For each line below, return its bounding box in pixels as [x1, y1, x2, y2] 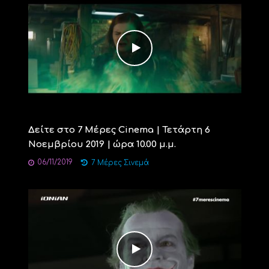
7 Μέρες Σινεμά [91, 159, 149, 167]
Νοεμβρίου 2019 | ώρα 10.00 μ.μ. [28, 139, 176, 150]
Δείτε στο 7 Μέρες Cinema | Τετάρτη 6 [28, 124, 210, 135]
